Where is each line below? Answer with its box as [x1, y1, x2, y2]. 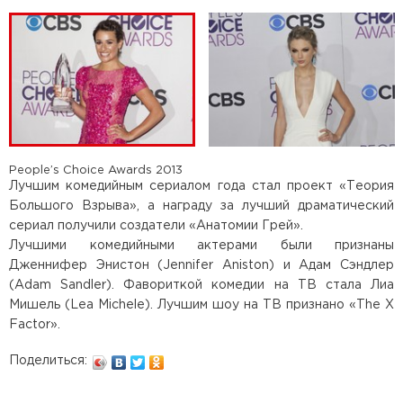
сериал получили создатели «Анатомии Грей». [9, 219, 303, 231]
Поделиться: [9, 354, 87, 366]
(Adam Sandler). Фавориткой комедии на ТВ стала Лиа [9, 279, 394, 291]
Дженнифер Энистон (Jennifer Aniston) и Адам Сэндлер [9, 259, 394, 271]
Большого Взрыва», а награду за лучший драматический [9, 200, 394, 211]
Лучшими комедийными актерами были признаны [9, 239, 394, 251]
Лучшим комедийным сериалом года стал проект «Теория [9, 180, 394, 192]
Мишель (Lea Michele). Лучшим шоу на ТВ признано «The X [9, 299, 394, 310]
